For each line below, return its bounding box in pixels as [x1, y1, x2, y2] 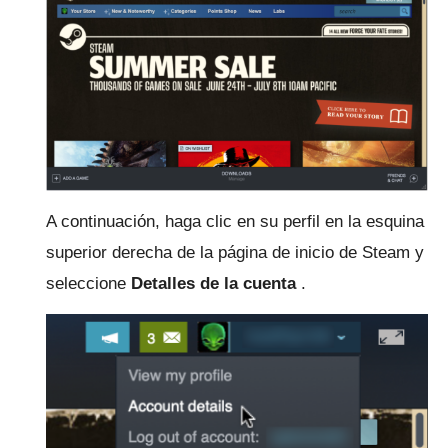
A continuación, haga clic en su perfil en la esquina [46, 211, 424, 231]
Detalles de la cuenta [131, 273, 296, 293]
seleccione [46, 273, 131, 293]
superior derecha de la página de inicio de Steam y [46, 242, 424, 262]
